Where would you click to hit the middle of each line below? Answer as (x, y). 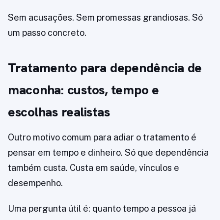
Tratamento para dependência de (105, 68)
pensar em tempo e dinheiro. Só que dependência (108, 153)
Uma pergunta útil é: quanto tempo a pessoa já (102, 209)
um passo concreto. (47, 33)
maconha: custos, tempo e (83, 90)
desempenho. (35, 183)
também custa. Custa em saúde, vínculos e (94, 168)
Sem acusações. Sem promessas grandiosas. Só (105, 18)
